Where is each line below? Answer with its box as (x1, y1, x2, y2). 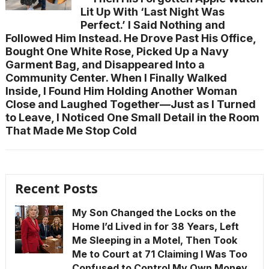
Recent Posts (14, 180, 98, 197)
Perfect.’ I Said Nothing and (80, 19, 225, 31)
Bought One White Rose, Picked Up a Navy (5, 45, 229, 58)
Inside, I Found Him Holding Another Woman (5, 85, 237, 97)
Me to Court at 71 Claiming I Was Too (71, 248, 247, 260)
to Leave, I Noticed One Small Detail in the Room (5, 111, 259, 124)
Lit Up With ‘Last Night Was (80, 5, 225, 18)
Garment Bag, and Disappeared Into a (5, 58, 205, 71)
